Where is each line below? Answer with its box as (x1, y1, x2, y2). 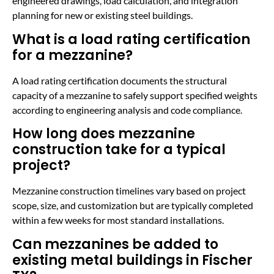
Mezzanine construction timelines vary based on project (12, 185, 246, 197)
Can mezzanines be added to (12, 234, 218, 254)
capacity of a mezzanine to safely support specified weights (12, 89, 257, 101)
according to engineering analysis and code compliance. (12, 103, 242, 116)
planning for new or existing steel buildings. (12, 9, 193, 21)
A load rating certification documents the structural (12, 74, 227, 86)
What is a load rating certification (12, 29, 250, 49)
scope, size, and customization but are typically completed (12, 199, 253, 212)
